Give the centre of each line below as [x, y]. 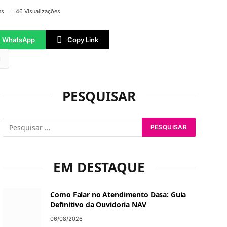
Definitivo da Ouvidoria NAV [98, 204]
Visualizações [42, 11]
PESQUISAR [99, 96]
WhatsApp [19, 39]
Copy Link [83, 39]
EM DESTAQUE [99, 167]
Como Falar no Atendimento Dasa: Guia [118, 194]
